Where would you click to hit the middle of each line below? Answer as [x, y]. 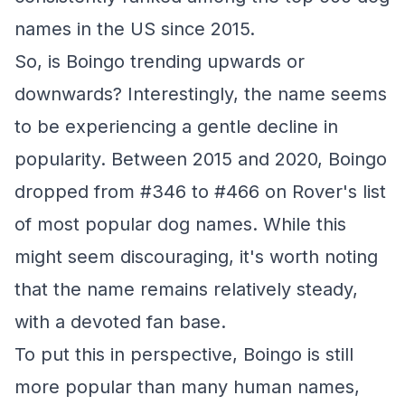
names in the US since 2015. [135, 29]
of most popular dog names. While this [180, 224]
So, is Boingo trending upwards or [160, 61]
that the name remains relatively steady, [186, 289]
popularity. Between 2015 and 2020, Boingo [201, 159]
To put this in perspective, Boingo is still [184, 354]
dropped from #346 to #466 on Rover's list [200, 192]
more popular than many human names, [187, 387]
